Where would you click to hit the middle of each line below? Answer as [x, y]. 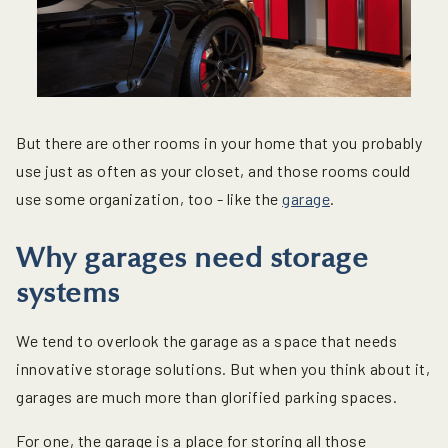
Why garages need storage [192, 257]
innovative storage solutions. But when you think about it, [223, 368]
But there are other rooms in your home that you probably [219, 142]
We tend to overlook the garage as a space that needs [206, 340]
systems [68, 292]
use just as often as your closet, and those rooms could [213, 170]
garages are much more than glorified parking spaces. [206, 396]
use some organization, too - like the [149, 198]
